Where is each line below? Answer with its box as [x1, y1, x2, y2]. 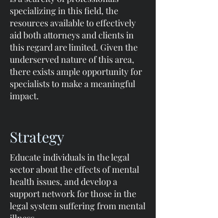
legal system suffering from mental [10, 200, 145, 212]
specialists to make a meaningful [10, 78, 135, 90]
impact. [10, 90, 39, 102]
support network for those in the [10, 188, 136, 200]
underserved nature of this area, [10, 54, 134, 65]
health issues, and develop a [10, 176, 117, 187]
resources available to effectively [10, 17, 136, 29]
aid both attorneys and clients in [10, 29, 134, 41]
